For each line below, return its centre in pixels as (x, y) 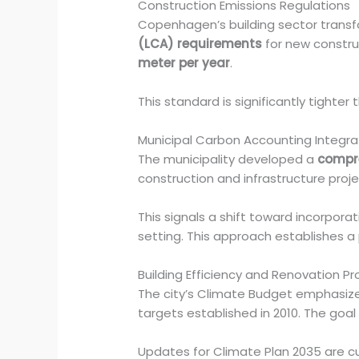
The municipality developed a (228, 159)
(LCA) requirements (200, 44)
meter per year (184, 63)
